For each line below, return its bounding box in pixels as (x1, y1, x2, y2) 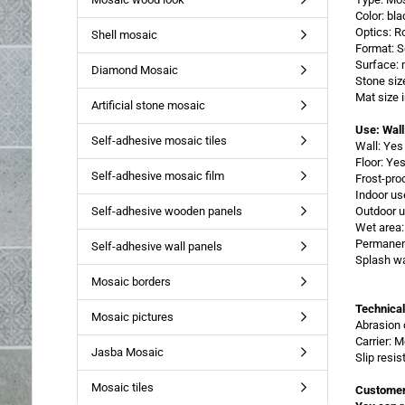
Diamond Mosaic (90, 63, 178, 77)
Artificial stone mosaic (90, 99, 205, 112)
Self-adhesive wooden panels (90, 204, 242, 218)
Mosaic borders (90, 275, 171, 288)
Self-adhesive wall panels (90, 240, 222, 253)
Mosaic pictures (90, 310, 174, 324)
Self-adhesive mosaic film (90, 169, 224, 183)
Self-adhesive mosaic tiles (90, 134, 227, 147)
